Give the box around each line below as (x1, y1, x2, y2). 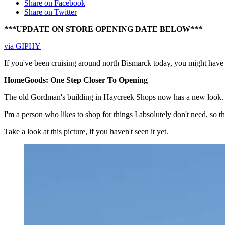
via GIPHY (4, 42, 41, 51)
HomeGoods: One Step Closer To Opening (4, 76, 148, 85)
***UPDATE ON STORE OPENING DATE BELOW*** (4, 25, 202, 34)
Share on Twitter (24, 8, 77, 17)
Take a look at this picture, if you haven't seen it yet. (4, 127, 168, 136)
